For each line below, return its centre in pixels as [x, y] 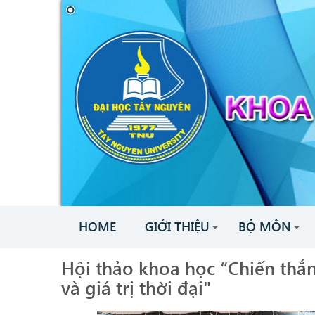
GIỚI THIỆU [177, 226]
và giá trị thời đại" [136, 287]
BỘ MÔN [265, 226]
